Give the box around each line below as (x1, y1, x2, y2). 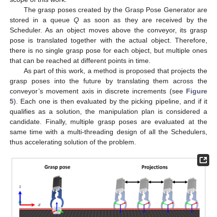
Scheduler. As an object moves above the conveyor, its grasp (10, 26, 207, 34)
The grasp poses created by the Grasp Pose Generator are (23, 5, 207, 14)
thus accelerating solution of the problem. (10, 138, 136, 146)
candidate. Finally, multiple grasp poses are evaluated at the (10, 117, 207, 125)
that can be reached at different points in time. (10, 56, 151, 64)
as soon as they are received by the (79, 15, 208, 24)
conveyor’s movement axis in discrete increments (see (10, 87, 186, 95)
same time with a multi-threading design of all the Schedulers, (10, 127, 207, 136)
